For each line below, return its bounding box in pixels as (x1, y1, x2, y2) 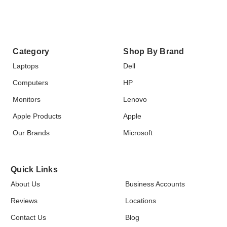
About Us (11, 180, 41, 188)
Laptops (13, 61, 39, 70)
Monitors (13, 95, 41, 103)
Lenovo (123, 95, 147, 103)
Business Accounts (125, 180, 185, 188)
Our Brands (13, 128, 50, 137)
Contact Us (11, 213, 47, 222)
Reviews (11, 197, 38, 205)
